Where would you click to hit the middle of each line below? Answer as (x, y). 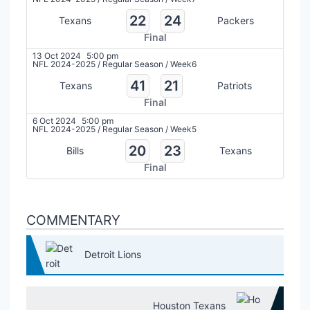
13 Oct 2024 (57, 56)
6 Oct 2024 (54, 121)
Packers (235, 20)
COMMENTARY (73, 220)
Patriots (234, 85)
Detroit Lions (113, 254)
